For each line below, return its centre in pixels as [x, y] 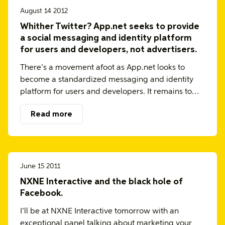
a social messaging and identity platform [106, 38]
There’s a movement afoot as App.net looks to [102, 68]
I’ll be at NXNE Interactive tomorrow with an [99, 211]
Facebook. [41, 193]
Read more [51, 115]
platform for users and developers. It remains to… [109, 92]
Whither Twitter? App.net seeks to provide [110, 27]
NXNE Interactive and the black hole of [101, 182]
